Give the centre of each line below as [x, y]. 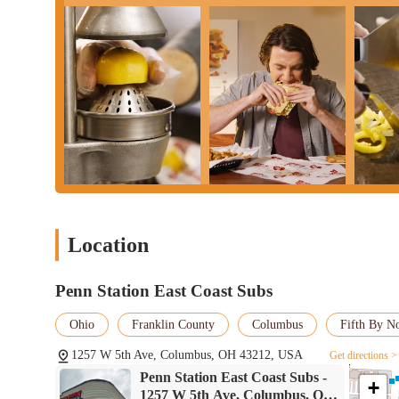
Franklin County [173, 324]
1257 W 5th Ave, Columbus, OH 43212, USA [187, 354]
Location [108, 244]
